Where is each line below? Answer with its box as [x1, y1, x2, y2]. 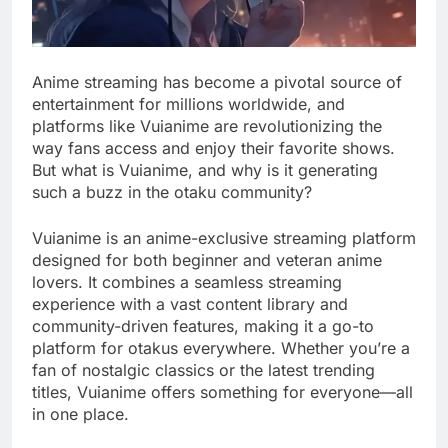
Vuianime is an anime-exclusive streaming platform [32, 227, 416, 248]
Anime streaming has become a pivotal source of [32, 71, 402, 92]
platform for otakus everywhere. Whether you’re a [32, 337, 410, 358]
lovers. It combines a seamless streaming [32, 271, 342, 292]
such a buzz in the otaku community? [32, 181, 312, 202]
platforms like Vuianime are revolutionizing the [32, 115, 382, 136]
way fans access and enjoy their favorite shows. [32, 137, 395, 158]
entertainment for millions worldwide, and [32, 93, 345, 114]
